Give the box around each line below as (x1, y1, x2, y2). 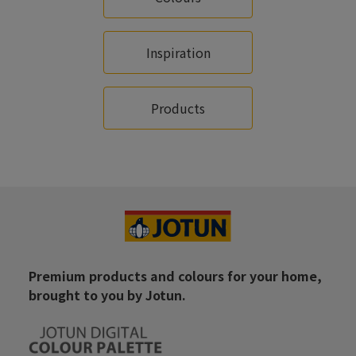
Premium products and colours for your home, (29, 266, 322, 285)
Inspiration (145, 43, 211, 62)
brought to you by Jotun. (29, 285, 186, 304)
